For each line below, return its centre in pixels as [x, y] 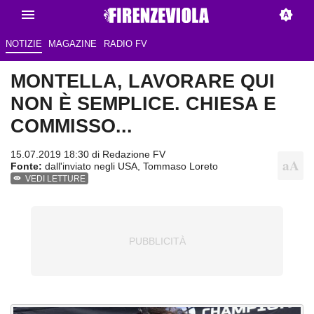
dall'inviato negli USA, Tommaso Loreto [130, 166]
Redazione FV [134, 155]
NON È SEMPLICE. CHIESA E [143, 104]
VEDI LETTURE [56, 179]
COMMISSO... [71, 126]
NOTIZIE [23, 44]
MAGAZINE [73, 44]
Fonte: [26, 166]
